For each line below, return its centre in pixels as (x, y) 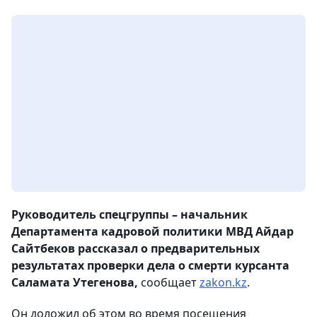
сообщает (169, 283)
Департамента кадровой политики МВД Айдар (152, 232)
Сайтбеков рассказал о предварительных (136, 249)
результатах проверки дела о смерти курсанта (150, 266)
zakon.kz (223, 283)
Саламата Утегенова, (75, 283)
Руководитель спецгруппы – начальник (129, 215)
